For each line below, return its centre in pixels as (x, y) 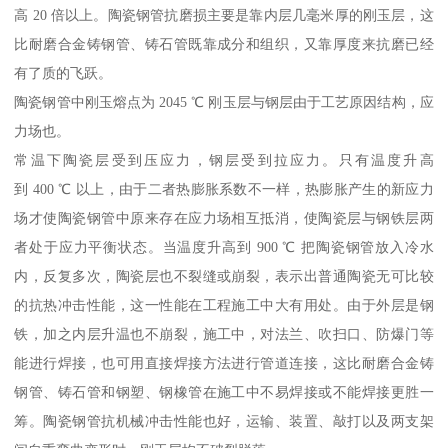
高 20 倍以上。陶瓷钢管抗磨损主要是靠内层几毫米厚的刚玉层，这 (224, 15)
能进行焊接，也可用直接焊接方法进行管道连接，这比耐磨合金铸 (224, 363)
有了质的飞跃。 (63, 73)
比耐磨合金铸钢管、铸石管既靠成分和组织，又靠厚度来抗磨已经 (224, 44)
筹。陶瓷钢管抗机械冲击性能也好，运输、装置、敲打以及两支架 (224, 421)
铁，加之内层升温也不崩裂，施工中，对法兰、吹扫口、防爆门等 (224, 334)
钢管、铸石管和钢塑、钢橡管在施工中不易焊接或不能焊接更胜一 (224, 392)
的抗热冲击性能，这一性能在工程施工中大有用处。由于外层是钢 (224, 305)
